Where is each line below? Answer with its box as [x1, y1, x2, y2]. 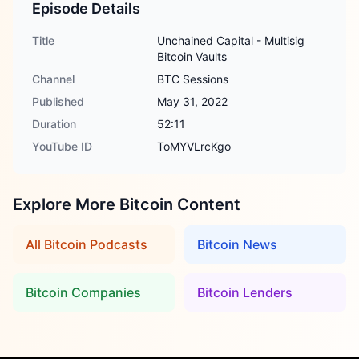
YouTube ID [32, 139, 92, 153]
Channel [32, 72, 75, 86]
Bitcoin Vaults [157, 50, 227, 63]
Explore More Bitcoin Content [13, 195, 240, 214]
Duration [32, 117, 76, 131]
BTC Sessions [157, 72, 228, 86]
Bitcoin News [197, 236, 277, 252]
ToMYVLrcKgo [157, 139, 231, 153]
